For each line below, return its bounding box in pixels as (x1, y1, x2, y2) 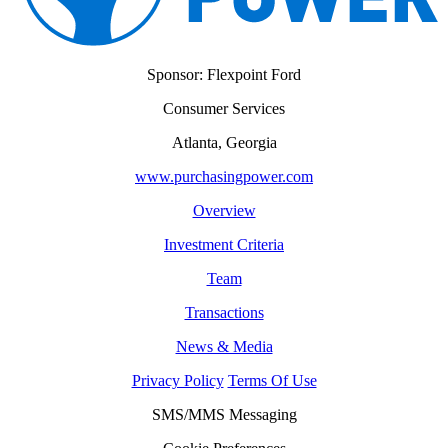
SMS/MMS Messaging (151, 406, 297, 424)
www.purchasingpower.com (135, 168, 313, 186)
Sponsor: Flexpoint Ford (147, 66, 301, 84)
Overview (192, 202, 256, 220)
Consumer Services (163, 100, 285, 118)
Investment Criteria (164, 236, 284, 254)
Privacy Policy (131, 372, 224, 390)
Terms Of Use (227, 372, 317, 390)
